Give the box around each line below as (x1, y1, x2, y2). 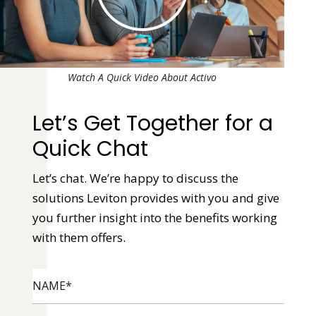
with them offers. (32, 229, 126, 245)
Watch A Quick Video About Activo (68, 70, 217, 84)
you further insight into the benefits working (32, 209, 277, 226)
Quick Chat (32, 133, 148, 164)
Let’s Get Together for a (32, 108, 273, 138)
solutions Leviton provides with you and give (32, 189, 279, 206)
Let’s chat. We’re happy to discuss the (32, 169, 238, 186)
